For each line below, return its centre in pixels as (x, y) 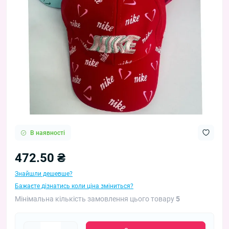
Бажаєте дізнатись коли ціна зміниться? (74, 186)
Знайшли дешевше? (44, 174)
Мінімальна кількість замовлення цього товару (95, 199)
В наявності (48, 133)
